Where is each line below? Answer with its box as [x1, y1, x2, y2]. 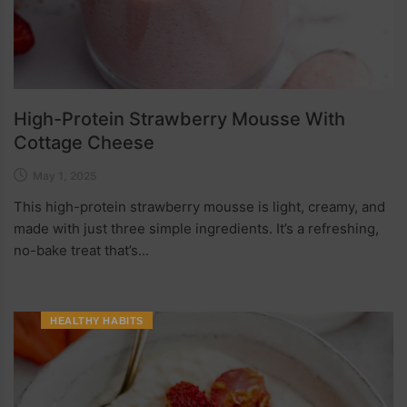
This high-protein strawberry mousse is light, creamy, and [14, 197, 385, 215]
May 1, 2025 [33, 168, 97, 183]
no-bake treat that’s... [14, 241, 149, 259]
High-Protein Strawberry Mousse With [14, 107, 345, 130]
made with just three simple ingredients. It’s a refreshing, [14, 219, 379, 237]
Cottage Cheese [14, 131, 154, 154]
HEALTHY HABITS [50, 314, 144, 326]
